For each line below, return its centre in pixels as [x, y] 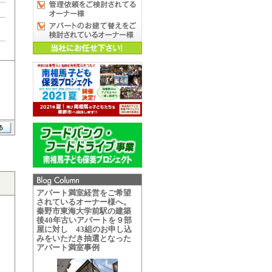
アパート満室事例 [68, 247]
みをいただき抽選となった [83, 238]
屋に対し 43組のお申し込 [84, 229]
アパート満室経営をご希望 [83, 193]
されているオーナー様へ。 [83, 202]
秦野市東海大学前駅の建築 [83, 211]
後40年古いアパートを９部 [84, 220]
